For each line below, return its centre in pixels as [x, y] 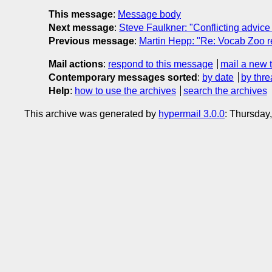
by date [218, 78]
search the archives [225, 91]
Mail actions [76, 64]
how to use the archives [125, 91]
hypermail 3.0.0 [192, 114]
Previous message [91, 41]
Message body [149, 15]
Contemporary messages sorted [123, 78]
